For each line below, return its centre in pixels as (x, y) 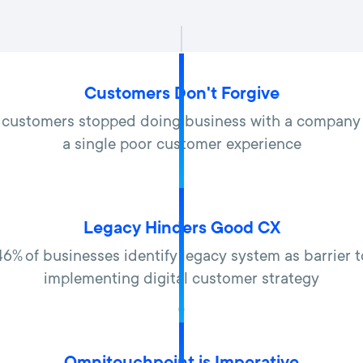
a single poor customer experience (181, 146)
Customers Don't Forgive (181, 95)
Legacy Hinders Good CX (181, 229)
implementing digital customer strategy (181, 280)
